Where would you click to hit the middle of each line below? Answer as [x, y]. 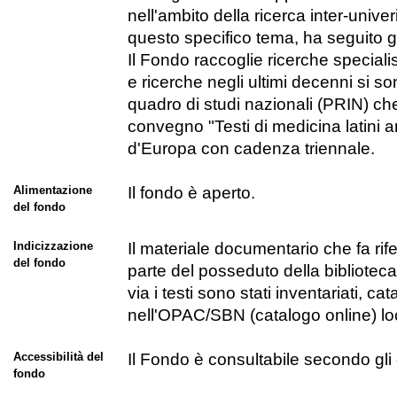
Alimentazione [52, 191]
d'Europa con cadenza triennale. [251, 149]
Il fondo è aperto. [191, 193]
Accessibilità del [58, 357]
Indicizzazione [53, 246]
